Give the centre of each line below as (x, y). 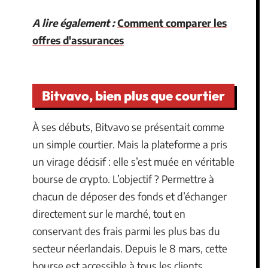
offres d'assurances (78, 40)
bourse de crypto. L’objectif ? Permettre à (123, 179)
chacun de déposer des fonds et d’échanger (130, 196)
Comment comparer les (172, 22)
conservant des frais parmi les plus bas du (126, 231)
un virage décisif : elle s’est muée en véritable (133, 162)
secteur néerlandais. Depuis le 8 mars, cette (130, 248)
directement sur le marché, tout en (109, 214)
